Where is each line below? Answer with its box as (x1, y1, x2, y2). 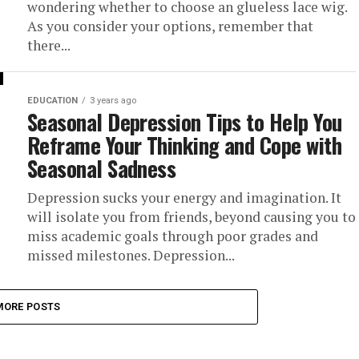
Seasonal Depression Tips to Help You (27, 106, 342, 138)
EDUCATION (27, 95, 78, 106)
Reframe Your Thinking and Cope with (27, 129, 341, 161)
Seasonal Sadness (27, 152, 176, 184)
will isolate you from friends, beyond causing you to (27, 208, 356, 226)
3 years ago (90, 95, 136, 106)
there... (27, 36, 71, 54)
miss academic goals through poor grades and (27, 227, 318, 245)
